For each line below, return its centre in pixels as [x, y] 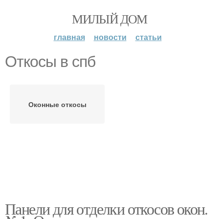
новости [110, 37]
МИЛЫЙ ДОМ [109, 19]
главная [69, 37]
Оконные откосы [57, 104]
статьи [148, 37]
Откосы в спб [50, 62]
